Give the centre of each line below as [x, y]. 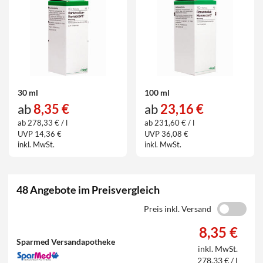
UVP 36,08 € [167, 134]
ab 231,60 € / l [170, 123]
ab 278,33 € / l [42, 123]
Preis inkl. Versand [177, 208]
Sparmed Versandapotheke [66, 241]
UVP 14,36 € [39, 134]
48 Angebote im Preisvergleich [88, 189]
